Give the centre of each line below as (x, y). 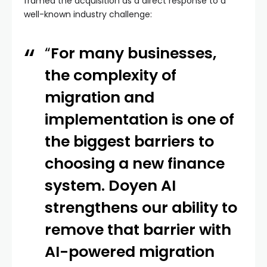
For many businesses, (134, 54)
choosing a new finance (135, 164)
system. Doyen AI (111, 186)
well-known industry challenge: (88, 15)
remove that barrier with (138, 230)
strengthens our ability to (141, 208)
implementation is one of (140, 120)
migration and (100, 98)
